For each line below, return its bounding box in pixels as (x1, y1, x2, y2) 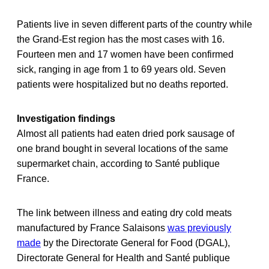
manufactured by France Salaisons (17, 223, 168, 234)
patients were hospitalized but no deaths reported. (17, 79, 228, 90)
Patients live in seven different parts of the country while (17, 19, 252, 30)
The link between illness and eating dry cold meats (17, 208, 232, 219)
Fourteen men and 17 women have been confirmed (17, 49, 234, 60)
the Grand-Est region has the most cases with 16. (17, 34, 225, 45)
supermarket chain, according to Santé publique (17, 159, 220, 169)
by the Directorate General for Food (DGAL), (41, 238, 230, 249)
